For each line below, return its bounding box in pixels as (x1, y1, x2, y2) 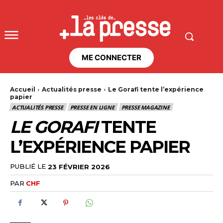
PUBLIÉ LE (10, 162, 46, 171)
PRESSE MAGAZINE (121, 104, 170, 111)
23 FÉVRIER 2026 (48, 162, 110, 171)
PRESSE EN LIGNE (70, 104, 114, 111)
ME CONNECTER (82, 52, 141, 62)
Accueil (10, 85, 35, 93)
